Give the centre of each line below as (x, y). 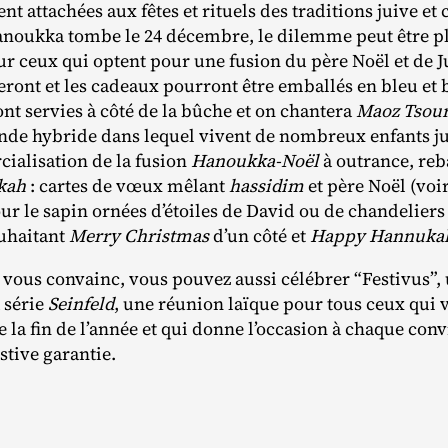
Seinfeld (81, 304)
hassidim (266, 186)
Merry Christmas (139, 236)
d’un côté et (259, 236)
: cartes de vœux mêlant (127, 186)
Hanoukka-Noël (255, 161)
